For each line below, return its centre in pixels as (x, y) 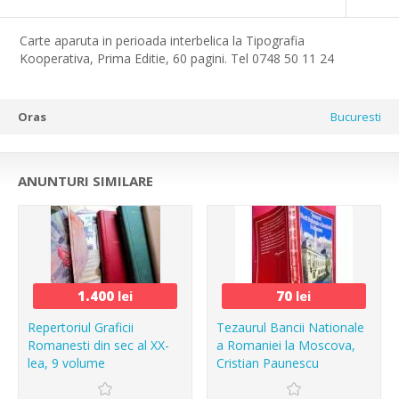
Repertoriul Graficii (81, 327)
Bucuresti (356, 117)
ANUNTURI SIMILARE (85, 181)
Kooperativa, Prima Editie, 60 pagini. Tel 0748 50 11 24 (177, 58)
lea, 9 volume (66, 363)
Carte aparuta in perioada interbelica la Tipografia (162, 41)
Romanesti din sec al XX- (98, 345)
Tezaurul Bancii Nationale (290, 327)
